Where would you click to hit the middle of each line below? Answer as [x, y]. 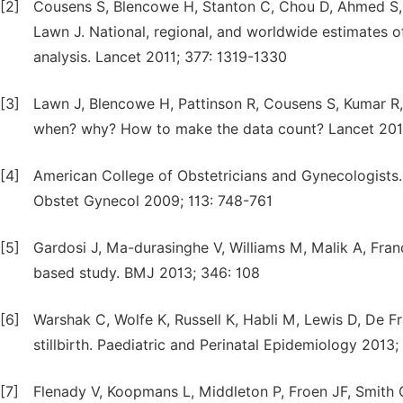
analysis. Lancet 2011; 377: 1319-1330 [160, 57]
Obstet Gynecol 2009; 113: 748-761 [153, 201]
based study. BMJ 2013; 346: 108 [147, 273]
